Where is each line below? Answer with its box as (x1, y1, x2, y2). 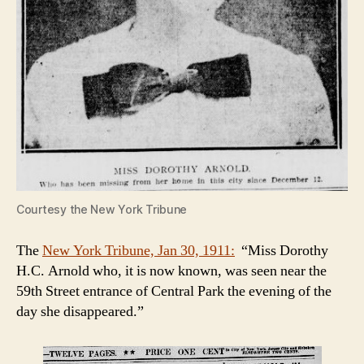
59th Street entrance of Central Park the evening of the (16, 281, 331, 301)
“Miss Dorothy (235, 240, 328, 260)
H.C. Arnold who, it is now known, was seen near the (16, 261, 327, 280)
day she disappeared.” (16, 301, 144, 321)
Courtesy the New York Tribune (16, 201, 188, 216)
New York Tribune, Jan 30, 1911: (42, 240, 235, 260)
